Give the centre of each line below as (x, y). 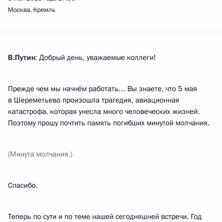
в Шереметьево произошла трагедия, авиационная (94, 100)
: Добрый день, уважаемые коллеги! (96, 57)
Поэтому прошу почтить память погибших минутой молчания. (109, 123)
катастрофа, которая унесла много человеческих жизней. (104, 111)
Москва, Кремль (32, 10)
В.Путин (22, 57)
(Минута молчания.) (40, 154)
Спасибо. (23, 185)
